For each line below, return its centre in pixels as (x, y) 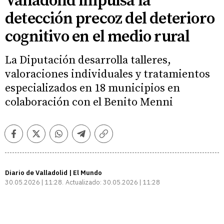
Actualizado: (83, 182)
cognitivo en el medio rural (97, 37)
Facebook (30, 137)
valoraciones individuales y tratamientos (107, 74)
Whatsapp (77, 137)
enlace (115, 147)
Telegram (98, 137)
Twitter (48, 137)
